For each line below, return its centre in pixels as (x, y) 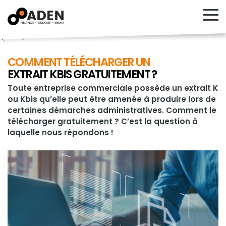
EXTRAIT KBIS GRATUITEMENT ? (82, 74)
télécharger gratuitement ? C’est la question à (103, 121)
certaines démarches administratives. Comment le (112, 110)
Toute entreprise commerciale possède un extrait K (113, 88)
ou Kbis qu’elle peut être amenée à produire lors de (112, 99)
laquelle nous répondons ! (61, 132)
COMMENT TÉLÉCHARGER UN (79, 62)
